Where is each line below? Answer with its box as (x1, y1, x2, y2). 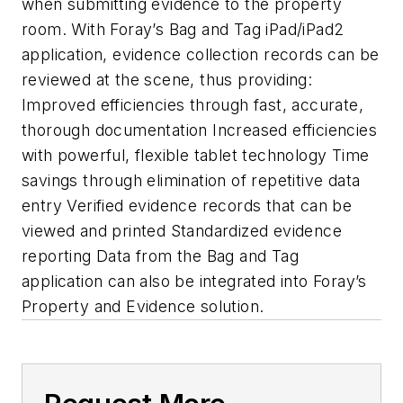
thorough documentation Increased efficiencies (22, 120, 377, 139)
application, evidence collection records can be (22, 44, 380, 64)
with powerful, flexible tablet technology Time (22, 145, 370, 165)
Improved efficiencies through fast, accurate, (22, 94, 363, 114)
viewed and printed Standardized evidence (22, 220, 342, 240)
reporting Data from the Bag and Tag (22, 246, 299, 265)
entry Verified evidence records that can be (22, 195, 353, 215)
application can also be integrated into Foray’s (22, 271, 367, 291)
